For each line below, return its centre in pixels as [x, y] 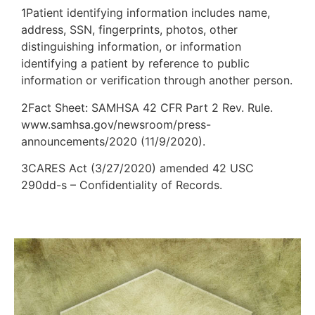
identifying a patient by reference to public [135, 64]
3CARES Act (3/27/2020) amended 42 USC [137, 168]
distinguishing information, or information [131, 47]
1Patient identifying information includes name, [146, 13]
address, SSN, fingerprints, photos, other [129, 30]
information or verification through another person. [157, 81]
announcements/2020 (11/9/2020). [113, 141]
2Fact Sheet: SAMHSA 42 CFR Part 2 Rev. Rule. [147, 107]
